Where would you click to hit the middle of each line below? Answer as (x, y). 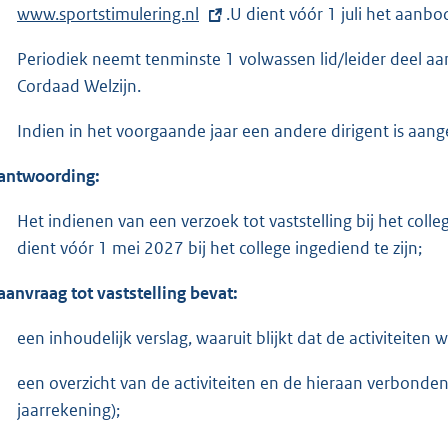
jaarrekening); (68, 409)
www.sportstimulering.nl (108, 13)
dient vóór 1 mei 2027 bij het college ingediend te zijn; (219, 247)
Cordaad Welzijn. (79, 85)
